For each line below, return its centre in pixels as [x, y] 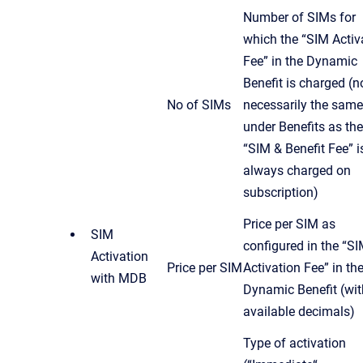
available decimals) [299, 311]
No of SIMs [199, 105]
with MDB [119, 278]
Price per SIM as [289, 224]
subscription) [281, 192]
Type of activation [295, 343]
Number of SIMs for [299, 17]
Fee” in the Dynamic [300, 61]
